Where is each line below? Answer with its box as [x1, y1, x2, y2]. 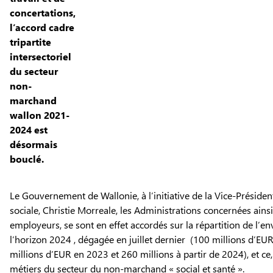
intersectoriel [10, 49, 71, 63]
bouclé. [10, 152, 46, 165]
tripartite [10, 35, 51, 48]
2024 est [10, 122, 48, 136]
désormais [10, 137, 57, 151]
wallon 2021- [10, 108, 69, 121]
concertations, [10, 5, 76, 19]
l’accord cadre [10, 20, 74, 34]
